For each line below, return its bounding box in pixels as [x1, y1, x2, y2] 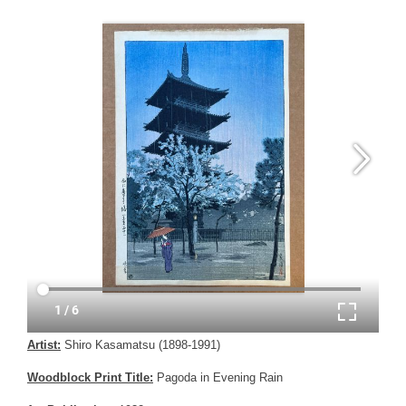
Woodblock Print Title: [27, 370, 153, 384]
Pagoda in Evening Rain [153, 370, 283, 384]
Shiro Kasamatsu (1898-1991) [61, 337, 220, 352]
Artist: [27, 337, 61, 352]
